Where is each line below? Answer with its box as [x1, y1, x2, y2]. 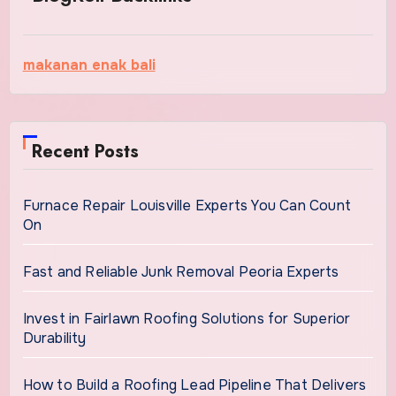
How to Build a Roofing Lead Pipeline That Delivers [22, 375, 367, 394]
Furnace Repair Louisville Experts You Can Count [22, 195, 351, 215]
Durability [22, 328, 87, 347]
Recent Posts [31, 138, 139, 164]
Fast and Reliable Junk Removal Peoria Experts [22, 262, 339, 281]
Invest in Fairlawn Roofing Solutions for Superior [22, 308, 351, 328]
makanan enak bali [22, 55, 156, 74]
